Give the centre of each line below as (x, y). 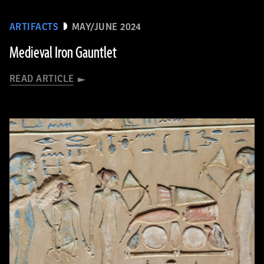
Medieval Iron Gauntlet (63, 53)
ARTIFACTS (34, 27)
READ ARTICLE (42, 79)
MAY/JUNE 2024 (106, 27)
